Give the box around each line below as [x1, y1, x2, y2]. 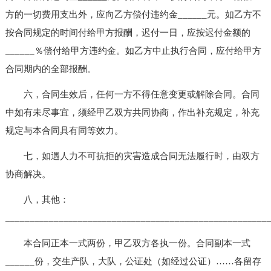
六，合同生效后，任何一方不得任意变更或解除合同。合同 [5, 89, 260, 99]
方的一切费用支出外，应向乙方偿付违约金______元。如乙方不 [5, 9, 261, 19]
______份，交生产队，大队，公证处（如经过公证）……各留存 [5, 256, 261, 266]
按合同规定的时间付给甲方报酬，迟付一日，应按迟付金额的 [5, 27, 250, 38]
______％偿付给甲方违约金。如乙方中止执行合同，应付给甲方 [5, 45, 261, 56]
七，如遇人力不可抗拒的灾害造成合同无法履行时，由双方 [5, 151, 260, 161]
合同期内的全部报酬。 [5, 64, 96, 74]
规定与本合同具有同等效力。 [5, 125, 123, 135]
